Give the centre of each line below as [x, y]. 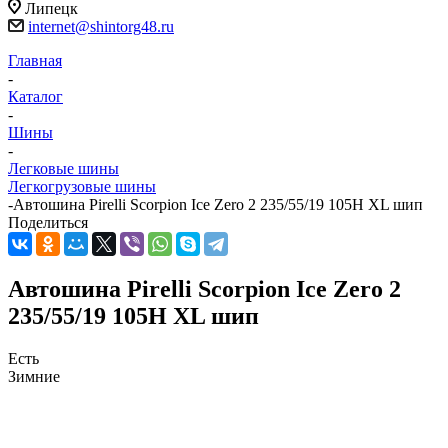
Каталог [35, 97]
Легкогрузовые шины [82, 187]
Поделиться [48, 223]
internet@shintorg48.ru [101, 27]
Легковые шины [63, 169]
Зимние [34, 376]
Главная [35, 61]
